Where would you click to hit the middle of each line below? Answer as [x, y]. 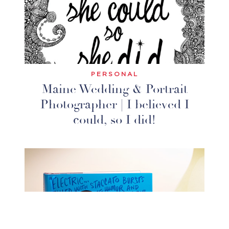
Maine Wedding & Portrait [114, 89]
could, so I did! [114, 120]
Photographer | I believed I [114, 105]
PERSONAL [114, 74]
